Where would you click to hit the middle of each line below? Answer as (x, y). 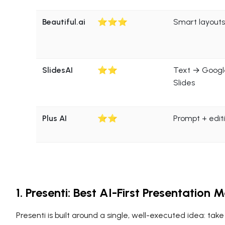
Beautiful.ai (64, 22)
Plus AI (54, 118)
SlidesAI (58, 70)
